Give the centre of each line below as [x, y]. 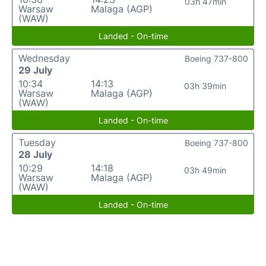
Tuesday [37, 142]
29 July [35, 70]
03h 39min [205, 86]
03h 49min [205, 170]
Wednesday [44, 58]
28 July [35, 154]
